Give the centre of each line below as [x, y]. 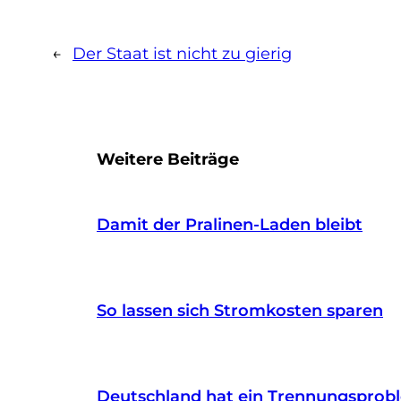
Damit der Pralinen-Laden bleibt [230, 224]
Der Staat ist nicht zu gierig [182, 53]
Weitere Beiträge [168, 159]
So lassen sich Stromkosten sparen [240, 310]
